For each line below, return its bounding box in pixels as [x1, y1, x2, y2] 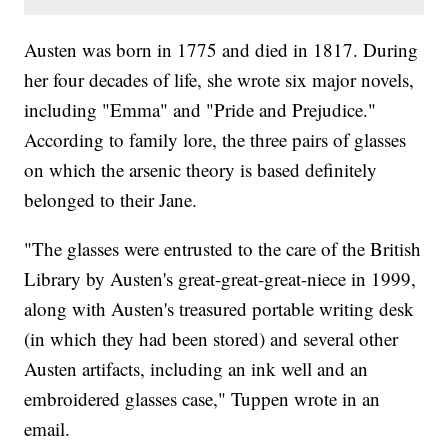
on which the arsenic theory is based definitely [24, 157, 378, 183]
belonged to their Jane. [24, 187, 198, 213]
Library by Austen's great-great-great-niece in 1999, [24, 266, 417, 292]
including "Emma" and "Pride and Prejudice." [24, 97, 377, 123]
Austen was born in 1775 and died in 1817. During [24, 37, 419, 63]
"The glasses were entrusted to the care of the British [24, 236, 422, 262]
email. [24, 416, 71, 442]
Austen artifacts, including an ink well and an [24, 356, 369, 382]
